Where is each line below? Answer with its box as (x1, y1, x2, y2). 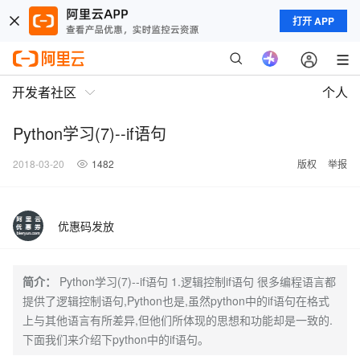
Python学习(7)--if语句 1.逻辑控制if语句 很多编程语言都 (59, 273, 336, 289)
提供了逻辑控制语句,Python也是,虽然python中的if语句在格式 (22, 292, 329, 309)
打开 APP (292, 14, 334, 28)
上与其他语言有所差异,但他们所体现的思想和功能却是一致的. (22, 312, 333, 328)
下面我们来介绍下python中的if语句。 (22, 331, 209, 347)
